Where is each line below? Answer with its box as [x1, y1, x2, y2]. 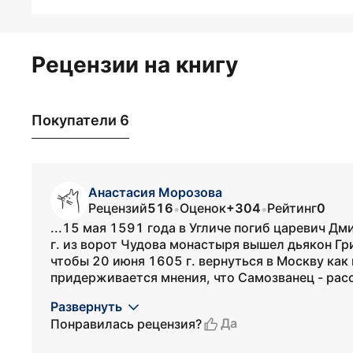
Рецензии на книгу [32, 51, 238, 78]
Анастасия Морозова [88, 184, 222, 200]
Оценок [180, 200, 226, 216]
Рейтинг [267, 200, 317, 216]
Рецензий [88, 200, 147, 216]
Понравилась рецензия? [50, 315, 202, 332]
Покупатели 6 [32, 111, 129, 128]
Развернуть [50, 299, 122, 314]
